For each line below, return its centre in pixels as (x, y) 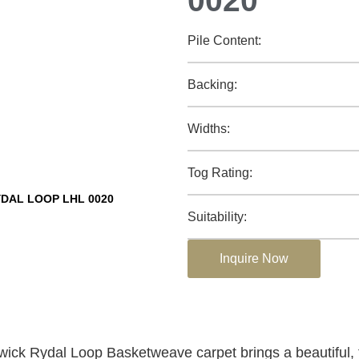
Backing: (212, 84)
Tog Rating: (220, 172)
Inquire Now (254, 258)
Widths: (209, 128)
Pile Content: (224, 40)
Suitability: (217, 216)
